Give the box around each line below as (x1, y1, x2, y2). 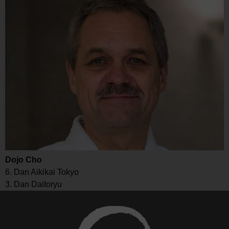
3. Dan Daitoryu (5, 180, 62, 189)
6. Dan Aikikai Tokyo (5, 168, 79, 177)
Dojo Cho (5, 155, 42, 165)
